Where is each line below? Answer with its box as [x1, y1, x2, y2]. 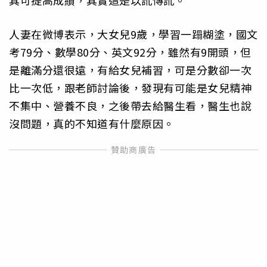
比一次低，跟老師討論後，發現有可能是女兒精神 [9, 79, 252, 95]
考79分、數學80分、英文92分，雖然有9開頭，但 [9, 44, 252, 60]
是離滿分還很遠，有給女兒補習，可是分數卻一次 [9, 61, 252, 77]
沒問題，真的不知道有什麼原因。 [9, 115, 175, 131]
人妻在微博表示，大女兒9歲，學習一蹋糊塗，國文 [9, 26, 258, 42]
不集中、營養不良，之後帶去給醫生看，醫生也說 [9, 97, 252, 113]
